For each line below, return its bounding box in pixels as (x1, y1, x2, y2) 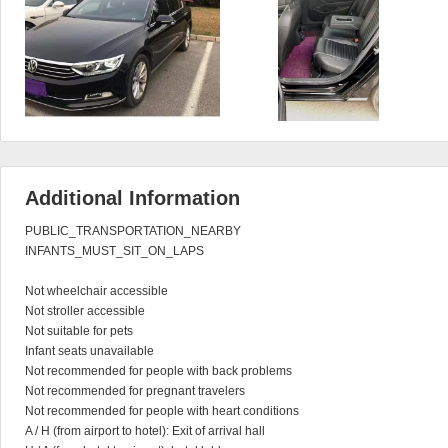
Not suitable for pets (25, 324, 133, 338)
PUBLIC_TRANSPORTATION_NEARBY (25, 224, 241, 238)
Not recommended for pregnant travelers (25, 384, 245, 398)
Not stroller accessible (25, 304, 145, 318)
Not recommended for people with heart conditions (25, 404, 299, 418)
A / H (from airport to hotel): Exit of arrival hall (25, 424, 265, 438)
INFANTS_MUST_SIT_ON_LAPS (25, 244, 204, 258)
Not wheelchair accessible (25, 284, 168, 298)
